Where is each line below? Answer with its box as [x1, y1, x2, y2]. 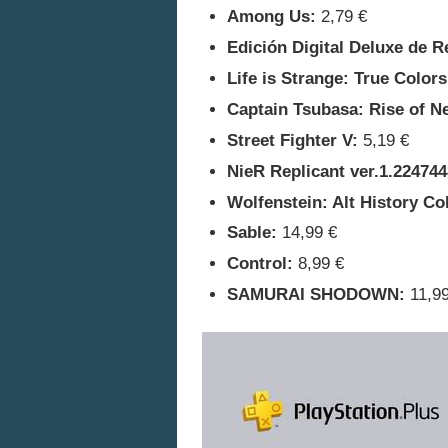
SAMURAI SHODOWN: [227, 285, 405, 305]
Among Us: [227, 7, 316, 27]
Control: [227, 254, 293, 274]
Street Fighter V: [227, 130, 358, 150]
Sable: [227, 223, 277, 243]
